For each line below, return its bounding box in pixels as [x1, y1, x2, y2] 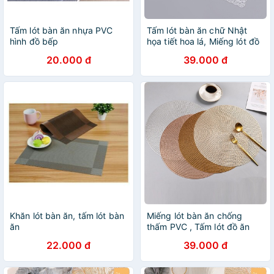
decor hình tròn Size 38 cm [147, 232, 257, 243]
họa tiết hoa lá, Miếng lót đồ [147, 36, 259, 46]
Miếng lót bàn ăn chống [147, 210, 243, 221]
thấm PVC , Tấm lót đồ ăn [147, 221, 250, 232]
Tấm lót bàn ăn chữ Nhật [147, 25, 248, 35]
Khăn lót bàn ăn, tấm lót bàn [10, 210, 124, 221]
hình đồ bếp [10, 36, 59, 46]
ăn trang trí [147, 47, 192, 57]
